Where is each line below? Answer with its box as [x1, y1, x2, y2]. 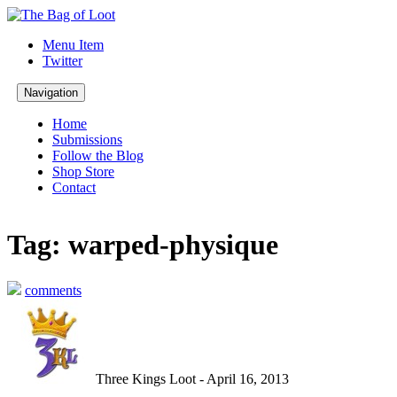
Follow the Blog [52, 148, 144, 163]
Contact [52, 180, 96, 195]
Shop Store [52, 164, 114, 179]
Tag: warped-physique [7, 229, 278, 261]
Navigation [24, 86, 78, 99]
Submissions [52, 132, 122, 147]
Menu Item [43, 37, 104, 52]
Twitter [43, 53, 82, 68]
